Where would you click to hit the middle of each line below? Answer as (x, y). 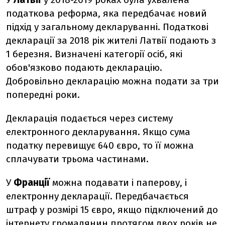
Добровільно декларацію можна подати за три (113, 81)
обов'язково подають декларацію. (84, 68)
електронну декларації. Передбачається (97, 196)
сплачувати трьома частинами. (77, 159)
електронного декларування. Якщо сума (98, 132)
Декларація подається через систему (89, 118)
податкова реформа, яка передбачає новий (106, 13)
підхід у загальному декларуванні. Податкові (107, 27)
